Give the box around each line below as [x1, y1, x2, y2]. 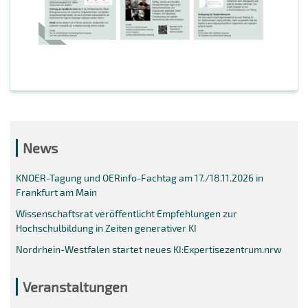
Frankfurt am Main [15, 186, 97, 198]
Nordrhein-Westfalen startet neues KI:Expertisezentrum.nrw [15, 243, 282, 255]
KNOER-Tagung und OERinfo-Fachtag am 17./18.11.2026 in [15, 171, 263, 184]
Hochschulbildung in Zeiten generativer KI [15, 221, 197, 234]
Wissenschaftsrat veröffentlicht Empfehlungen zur [15, 207, 237, 219]
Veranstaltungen [22, 278, 128, 295]
